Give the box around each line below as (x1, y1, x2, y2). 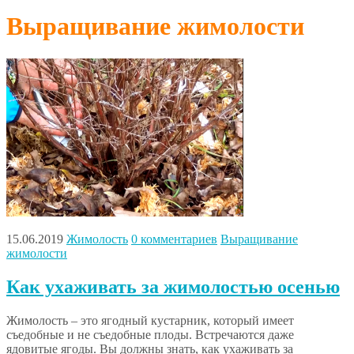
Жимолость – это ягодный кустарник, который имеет (6, 313, 294, 327)
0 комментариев (131, 232, 217, 246)
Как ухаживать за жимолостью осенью (6, 276, 340, 297)
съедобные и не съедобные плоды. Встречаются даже (6, 327, 294, 341)
